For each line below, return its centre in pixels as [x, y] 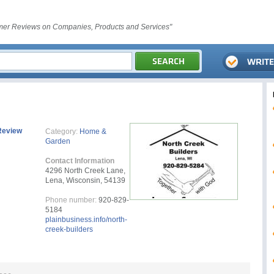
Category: [61, 131]
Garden [58, 141]
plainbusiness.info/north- [86, 220]
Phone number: [71, 200]
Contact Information [80, 161]
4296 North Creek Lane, [85, 171]
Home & [93, 131]
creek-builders [69, 229]
